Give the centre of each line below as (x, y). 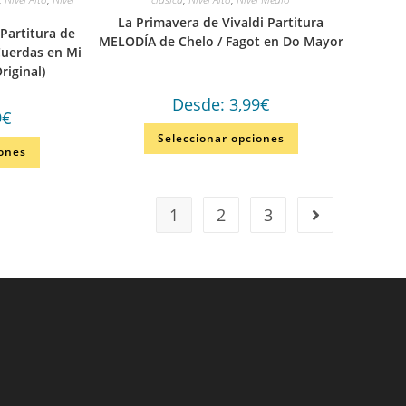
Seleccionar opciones (221, 138)
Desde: (200, 104)
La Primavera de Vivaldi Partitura (221, 22)
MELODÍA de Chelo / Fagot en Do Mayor (221, 41)
